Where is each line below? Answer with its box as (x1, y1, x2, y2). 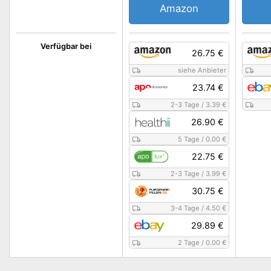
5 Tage (178, 135, 200, 143)
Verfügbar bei (40, 42, 91, 51)
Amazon (160, 2, 199, 15)
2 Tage (178, 238, 200, 247)
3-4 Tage (171, 204, 200, 212)
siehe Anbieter (178, 66, 227, 74)
